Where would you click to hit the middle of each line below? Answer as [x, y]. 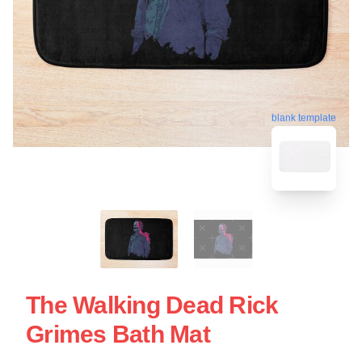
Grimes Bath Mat [118, 334]
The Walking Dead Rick [152, 305]
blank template [304, 116]
